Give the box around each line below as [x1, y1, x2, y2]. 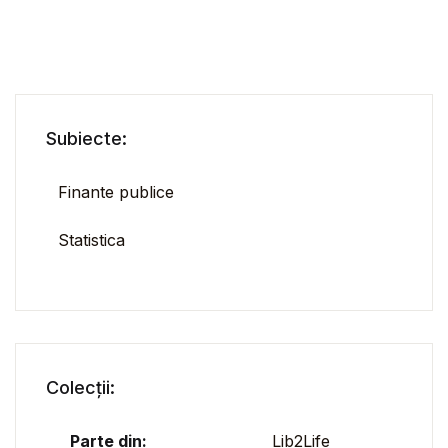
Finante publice [58, 182, 174, 203]
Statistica [58, 230, 125, 251]
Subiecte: [46, 128, 127, 150]
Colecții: [46, 377, 115, 399]
